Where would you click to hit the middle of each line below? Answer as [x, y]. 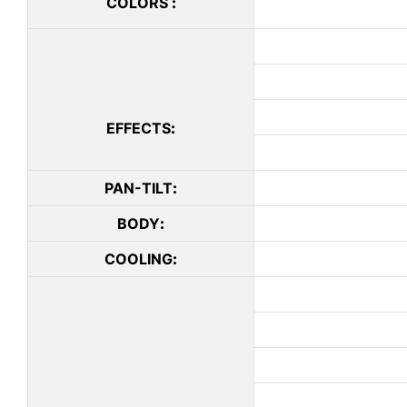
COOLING [139, 259]
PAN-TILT [139, 189]
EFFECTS [139, 129]
